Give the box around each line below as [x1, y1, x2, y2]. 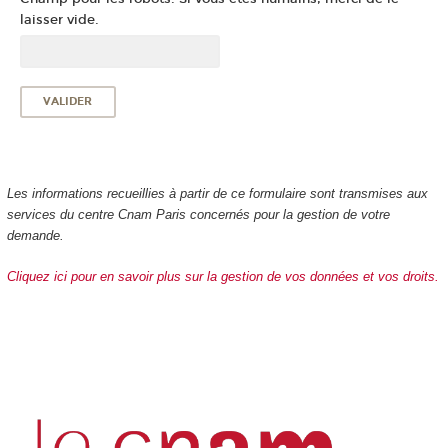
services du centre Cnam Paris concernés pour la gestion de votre [6, 207, 390, 223]
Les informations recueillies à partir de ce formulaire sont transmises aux [6, 186, 428, 202]
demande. [6, 228, 64, 244]
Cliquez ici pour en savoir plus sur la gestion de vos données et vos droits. [6, 268, 439, 284]
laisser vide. [19, 12, 99, 29]
